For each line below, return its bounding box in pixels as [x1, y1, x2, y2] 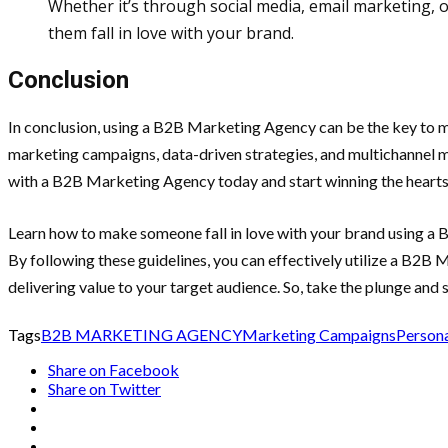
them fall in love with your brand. [48, 21, 294, 44]
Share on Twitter [48, 379, 161, 399]
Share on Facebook [48, 360, 179, 380]
